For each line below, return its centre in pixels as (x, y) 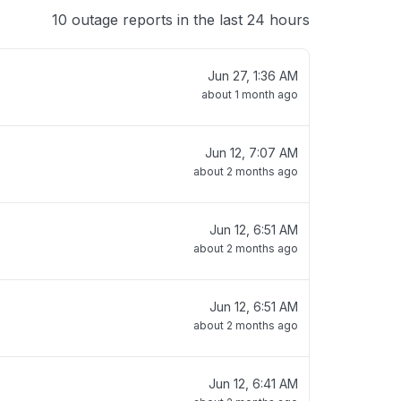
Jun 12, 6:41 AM (253, 384)
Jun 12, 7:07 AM (252, 153)
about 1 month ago (250, 94)
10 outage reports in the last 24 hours (181, 20)
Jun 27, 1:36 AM (253, 76)
